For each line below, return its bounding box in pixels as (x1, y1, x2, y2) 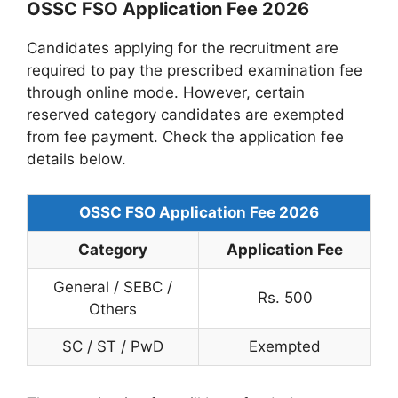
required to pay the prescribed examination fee (27, 61, 362, 80)
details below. (27, 150, 126, 169)
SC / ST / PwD (62, 337, 163, 355)
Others (89, 299, 137, 318)
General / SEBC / (53, 277, 172, 296)
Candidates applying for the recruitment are (27, 39, 338, 58)
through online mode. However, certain (27, 84, 305, 102)
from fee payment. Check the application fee (27, 128, 344, 147)
